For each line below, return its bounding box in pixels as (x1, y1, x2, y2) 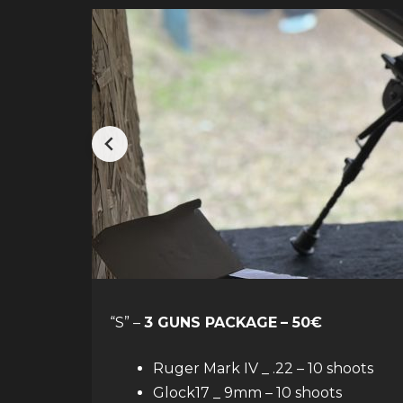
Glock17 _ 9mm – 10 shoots (153, 384, 342, 401)
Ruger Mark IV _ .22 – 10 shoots (153, 360, 373, 377)
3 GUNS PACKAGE (144, 314, 277, 331)
